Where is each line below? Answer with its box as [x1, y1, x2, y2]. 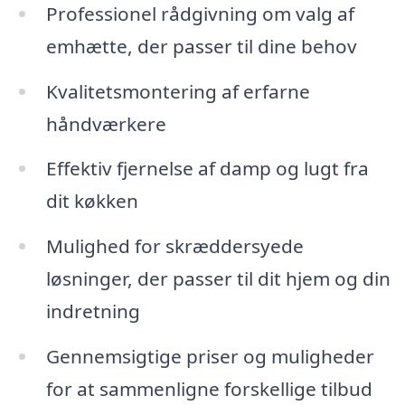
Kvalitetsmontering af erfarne [45, 78, 310, 104]
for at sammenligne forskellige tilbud [45, 376, 372, 402]
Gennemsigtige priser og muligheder [45, 344, 374, 370]
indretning [45, 298, 140, 325]
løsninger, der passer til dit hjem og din [45, 266, 391, 292]
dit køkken [45, 188, 138, 214]
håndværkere [45, 110, 166, 137]
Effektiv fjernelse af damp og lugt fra [45, 155, 369, 182]
